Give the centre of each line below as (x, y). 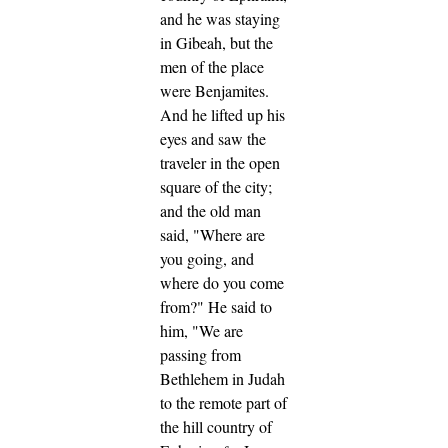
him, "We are (201, 331)
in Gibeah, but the (216, 43)
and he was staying (220, 19)
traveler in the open (220, 163)
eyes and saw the (213, 139)
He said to (240, 307)
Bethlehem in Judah (222, 379)
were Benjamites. (214, 91)
